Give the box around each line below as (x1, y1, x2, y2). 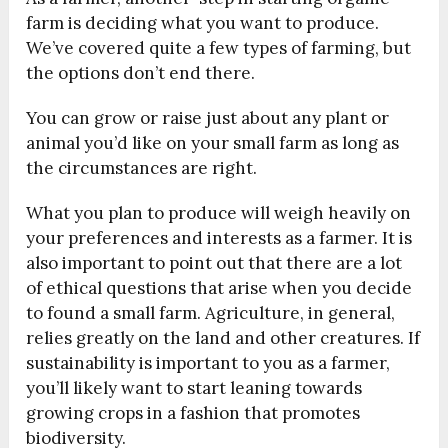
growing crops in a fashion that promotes (26, 401, 361, 424)
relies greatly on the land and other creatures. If (26, 326, 421, 349)
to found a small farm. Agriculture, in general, (26, 301, 396, 324)
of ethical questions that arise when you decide (26, 276, 413, 299)
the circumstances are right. (26, 156, 258, 179)
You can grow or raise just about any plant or (26, 106, 390, 129)
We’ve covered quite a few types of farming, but (26, 36, 412, 59)
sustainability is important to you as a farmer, (26, 351, 391, 374)
